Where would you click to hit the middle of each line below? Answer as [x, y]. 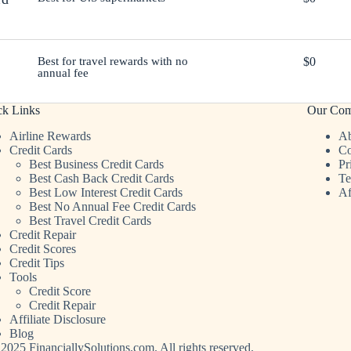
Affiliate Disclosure [57, 319]
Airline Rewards [50, 136]
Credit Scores [42, 249]
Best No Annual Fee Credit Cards [112, 206]
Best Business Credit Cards [96, 164]
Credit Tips [36, 263]
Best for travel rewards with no [112, 62]
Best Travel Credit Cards [90, 221]
